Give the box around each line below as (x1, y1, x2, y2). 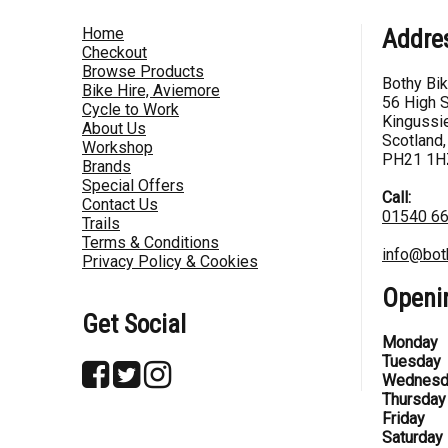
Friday (382, 409, 425, 429)
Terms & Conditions (82, 233, 219, 253)
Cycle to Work (82, 100, 179, 120)
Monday (382, 333, 438, 353)
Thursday (382, 390, 446, 410)
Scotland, (382, 131, 446, 151)
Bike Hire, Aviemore (82, 81, 220, 101)
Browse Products (82, 62, 204, 82)
